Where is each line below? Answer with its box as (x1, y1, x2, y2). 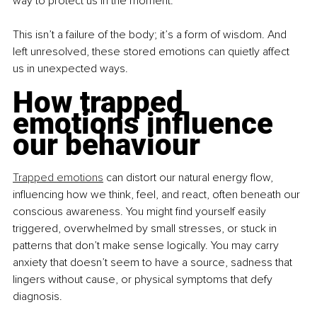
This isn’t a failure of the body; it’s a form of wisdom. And (13, 28, 289, 42)
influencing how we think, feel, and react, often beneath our (13, 188, 303, 202)
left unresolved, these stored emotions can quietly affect (13, 45, 292, 59)
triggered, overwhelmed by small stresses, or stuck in (13, 221, 279, 236)
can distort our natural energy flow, (103, 171, 276, 185)
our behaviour (13, 127, 200, 163)
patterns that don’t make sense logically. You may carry (13, 238, 282, 253)
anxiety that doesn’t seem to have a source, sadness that (13, 255, 295, 270)
